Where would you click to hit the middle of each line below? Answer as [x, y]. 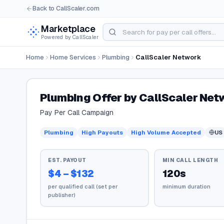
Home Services [73, 57]
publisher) [62, 195]
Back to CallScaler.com [66, 8]
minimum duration [186, 186]
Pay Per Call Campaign [76, 112]
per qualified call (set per [83, 186]
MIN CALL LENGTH [190, 160]
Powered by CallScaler [70, 37]
